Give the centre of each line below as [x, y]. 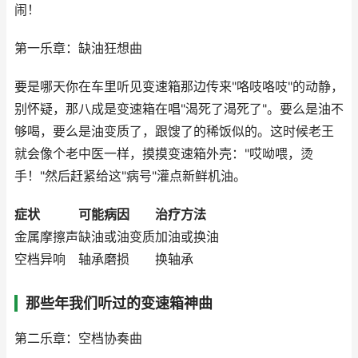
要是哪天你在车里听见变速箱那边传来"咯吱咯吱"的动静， [179, 87]
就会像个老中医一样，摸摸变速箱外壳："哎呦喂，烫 [164, 154]
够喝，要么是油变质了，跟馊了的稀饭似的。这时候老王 [174, 131]
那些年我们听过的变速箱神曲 [119, 303]
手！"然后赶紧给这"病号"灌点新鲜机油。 [130, 176]
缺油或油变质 [117, 237]
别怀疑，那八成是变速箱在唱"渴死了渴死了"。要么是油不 [179, 109]
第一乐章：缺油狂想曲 [78, 48]
